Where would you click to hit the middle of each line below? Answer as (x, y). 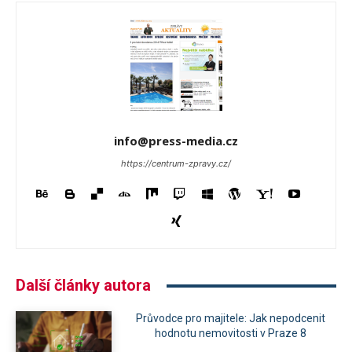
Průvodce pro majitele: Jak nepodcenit (230, 319)
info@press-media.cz (176, 141)
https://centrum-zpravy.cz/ (176, 164)
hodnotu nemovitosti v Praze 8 (230, 334)
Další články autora (83, 286)
